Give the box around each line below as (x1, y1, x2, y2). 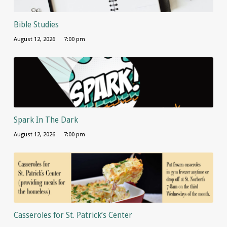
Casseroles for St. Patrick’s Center (13, 211, 132, 220)
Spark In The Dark (13, 115, 78, 125)
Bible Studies (13, 20, 59, 29)
